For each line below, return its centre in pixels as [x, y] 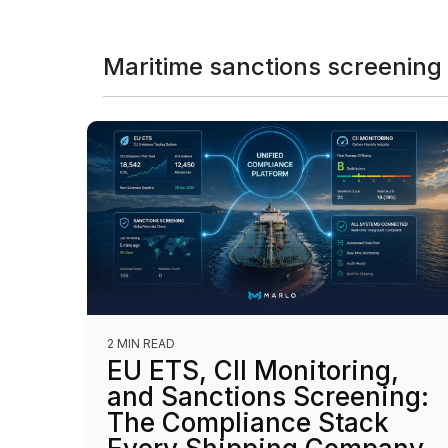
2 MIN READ [141, 344]
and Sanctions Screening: [268, 397]
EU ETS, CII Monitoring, [253, 371]
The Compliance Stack [248, 423]
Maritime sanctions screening [272, 66]
